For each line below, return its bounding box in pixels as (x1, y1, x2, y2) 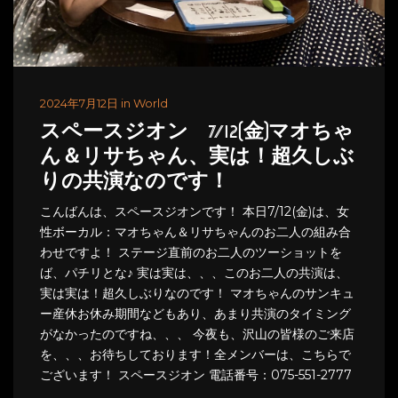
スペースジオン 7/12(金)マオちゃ (40, 122, 354, 143)
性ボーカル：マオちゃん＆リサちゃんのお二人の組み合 (40, 223, 351, 240)
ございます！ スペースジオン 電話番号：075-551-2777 (40, 366, 352, 383)
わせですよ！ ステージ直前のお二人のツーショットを (40, 243, 342, 260)
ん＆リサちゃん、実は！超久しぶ (40, 147, 354, 168)
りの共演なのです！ (40, 171, 229, 193)
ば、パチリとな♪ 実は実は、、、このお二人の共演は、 (40, 264, 348, 281)
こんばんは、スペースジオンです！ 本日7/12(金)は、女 (40, 203, 349, 219)
